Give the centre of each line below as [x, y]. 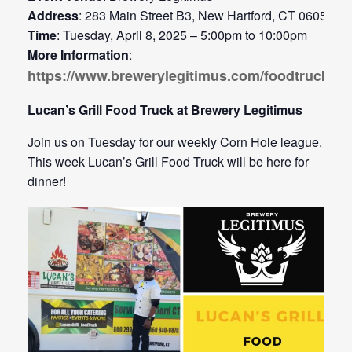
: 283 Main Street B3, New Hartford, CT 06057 [206, 16]
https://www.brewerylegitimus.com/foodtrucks [182, 76]
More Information [78, 55]
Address [53, 16]
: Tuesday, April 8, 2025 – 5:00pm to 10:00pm [182, 35]
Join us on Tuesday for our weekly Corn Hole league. [175, 142]
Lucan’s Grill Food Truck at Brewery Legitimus [165, 110]
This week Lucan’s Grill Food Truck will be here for [168, 162]
